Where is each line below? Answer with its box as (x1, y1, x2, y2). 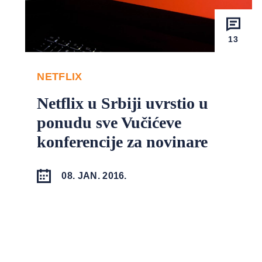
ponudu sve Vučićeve (37, 113, 182, 132)
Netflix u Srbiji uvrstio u (37, 94, 209, 113)
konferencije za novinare (37, 133, 208, 151)
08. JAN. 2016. (61, 171, 127, 181)
